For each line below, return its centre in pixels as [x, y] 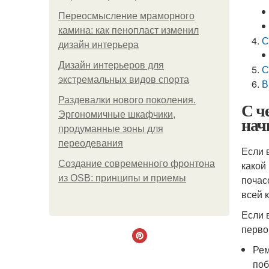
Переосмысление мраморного [126, 16]
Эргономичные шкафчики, [117, 114]
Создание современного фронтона [137, 164]
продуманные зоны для [111, 129]
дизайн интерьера [98, 45]
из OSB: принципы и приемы [122, 178]
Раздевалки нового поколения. [127, 100]
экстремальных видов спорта [124, 80]
